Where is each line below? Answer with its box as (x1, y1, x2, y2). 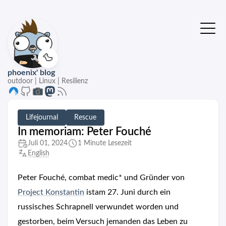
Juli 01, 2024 (28, 140, 68, 147)
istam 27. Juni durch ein (84, 188, 171, 196)
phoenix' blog (8, 69, 55, 77)
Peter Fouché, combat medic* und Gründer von (18, 174, 185, 182)
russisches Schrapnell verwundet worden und (18, 203, 179, 211)
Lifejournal (26, 114, 58, 121)
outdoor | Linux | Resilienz (8, 78, 88, 85)
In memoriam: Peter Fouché (18, 126, 151, 137)
